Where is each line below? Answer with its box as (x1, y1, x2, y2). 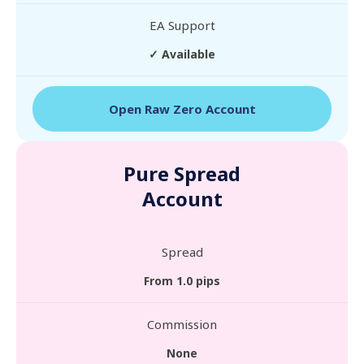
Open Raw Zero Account (108, 101, 256, 117)
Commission (147, 316, 217, 332)
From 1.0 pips (144, 273, 220, 288)
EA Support (149, 17, 215, 33)
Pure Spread (123, 160, 240, 187)
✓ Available (149, 46, 215, 62)
